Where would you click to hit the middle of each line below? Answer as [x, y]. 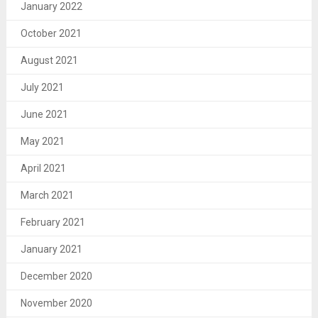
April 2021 [43, 168]
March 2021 [47, 195]
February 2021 [53, 222]
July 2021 [42, 87]
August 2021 [49, 60]
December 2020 [56, 276]
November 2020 [56, 303]
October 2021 [51, 33]
